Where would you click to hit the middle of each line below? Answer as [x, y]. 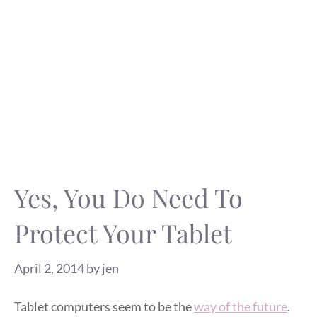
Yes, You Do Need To [128, 197]
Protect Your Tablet [123, 233]
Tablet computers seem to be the [104, 306]
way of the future [241, 306]
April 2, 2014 [49, 268]
